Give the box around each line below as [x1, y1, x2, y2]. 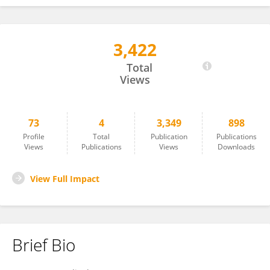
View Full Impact [30, 173, 99, 184]
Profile [23, 131, 45, 142]
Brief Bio [12, 233, 75, 256]
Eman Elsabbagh [27, 50, 90, 61]
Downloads [218, 142, 255, 152]
